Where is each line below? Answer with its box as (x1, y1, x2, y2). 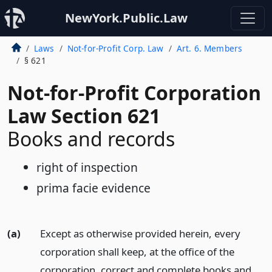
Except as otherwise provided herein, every (39, 226, 240, 240)
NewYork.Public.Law (65, 10, 188, 26)
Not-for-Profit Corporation (7, 80, 261, 106)
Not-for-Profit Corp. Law (67, 42, 164, 54)
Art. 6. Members (176, 42, 243, 54)
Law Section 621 (7, 103, 160, 129)
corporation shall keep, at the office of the (39, 244, 234, 259)
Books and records (7, 126, 175, 152)
